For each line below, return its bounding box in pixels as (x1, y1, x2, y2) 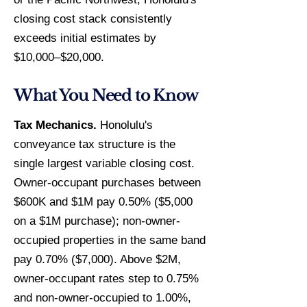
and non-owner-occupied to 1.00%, (14, 291, 191, 304)
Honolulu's (97, 119, 153, 132)
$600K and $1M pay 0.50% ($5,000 (14, 195, 193, 208)
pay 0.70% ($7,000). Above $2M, (14, 253, 181, 266)
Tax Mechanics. (14, 119, 97, 132)
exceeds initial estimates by (14, 32, 156, 45)
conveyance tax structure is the (14, 138, 175, 151)
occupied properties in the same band (14, 234, 206, 247)
